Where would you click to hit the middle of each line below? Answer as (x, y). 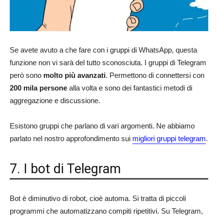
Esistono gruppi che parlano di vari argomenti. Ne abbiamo (102, 126)
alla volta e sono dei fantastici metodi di (130, 88)
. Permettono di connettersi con (155, 75)
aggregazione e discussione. (55, 100)
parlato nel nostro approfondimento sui (71, 138)
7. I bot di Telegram (65, 169)
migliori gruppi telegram (169, 138)
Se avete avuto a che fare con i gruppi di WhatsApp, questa (103, 50)
